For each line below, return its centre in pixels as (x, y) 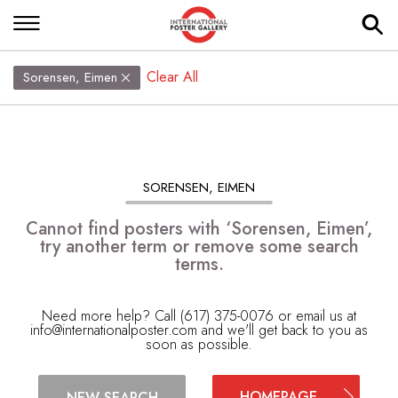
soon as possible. (199, 344)
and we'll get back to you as (283, 330)
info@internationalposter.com (114, 330)
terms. (199, 264)
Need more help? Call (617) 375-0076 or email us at (199, 316)
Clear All (173, 77)
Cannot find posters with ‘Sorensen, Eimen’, (199, 229)
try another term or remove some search (199, 247)
